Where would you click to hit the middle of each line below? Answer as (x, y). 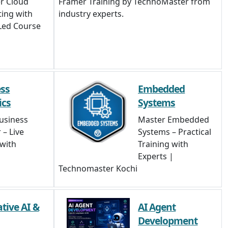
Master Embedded (174, 120)
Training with (163, 144)
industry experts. (91, 14)
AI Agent (157, 207)
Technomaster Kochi (98, 168)
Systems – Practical (175, 132)
